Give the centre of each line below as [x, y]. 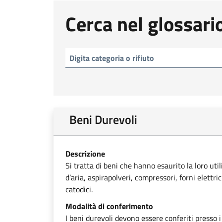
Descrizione [85, 154]
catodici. [79, 189]
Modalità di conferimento [109, 206]
